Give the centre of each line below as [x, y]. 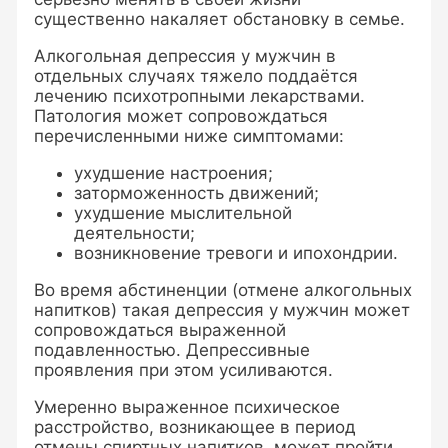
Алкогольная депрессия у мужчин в [185, 56]
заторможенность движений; [197, 193]
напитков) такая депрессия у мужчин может [222, 310]
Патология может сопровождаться [181, 116]
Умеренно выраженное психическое [187, 407]
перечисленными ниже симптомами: [189, 136]
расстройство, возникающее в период [195, 427]
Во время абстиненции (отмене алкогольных [223, 290]
